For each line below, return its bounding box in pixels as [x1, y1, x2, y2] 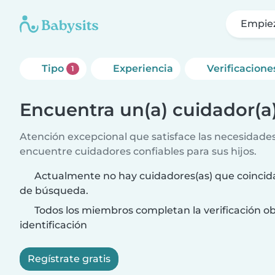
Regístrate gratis [28, 253, 110, 265]
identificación [20, 219, 87, 231]
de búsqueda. [20, 185, 88, 196]
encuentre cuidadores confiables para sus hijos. [20, 145, 257, 157]
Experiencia [112, 63, 173, 74]
